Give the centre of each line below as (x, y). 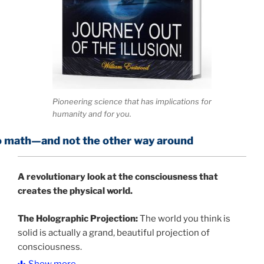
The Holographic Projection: (78, 218)
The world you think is (184, 218)
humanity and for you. (92, 113)
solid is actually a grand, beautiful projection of (114, 232)
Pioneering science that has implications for (132, 101)
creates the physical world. (75, 191)
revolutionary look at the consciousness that (121, 177)
